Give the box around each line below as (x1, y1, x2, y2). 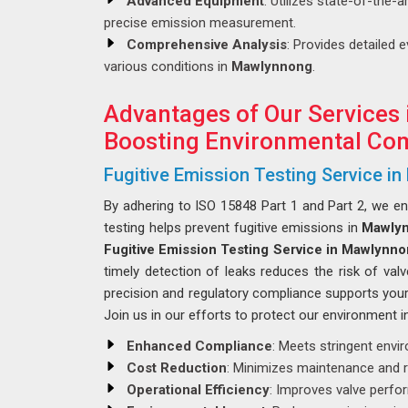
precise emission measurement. (104, 15, 296, 31)
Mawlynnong (231, 58, 312, 75)
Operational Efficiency (127, 382, 270, 398)
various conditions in (104, 58, 231, 75)
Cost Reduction (127, 360, 227, 376)
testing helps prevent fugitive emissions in (104, 219, 362, 236)
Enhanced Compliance (127, 338, 272, 354)
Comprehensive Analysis (127, 36, 287, 53)
